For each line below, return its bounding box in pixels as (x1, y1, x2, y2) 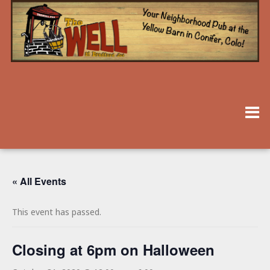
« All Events (12, 174, 66, 189)
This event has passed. (12, 206, 101, 218)
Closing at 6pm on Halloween (12, 239, 215, 260)
